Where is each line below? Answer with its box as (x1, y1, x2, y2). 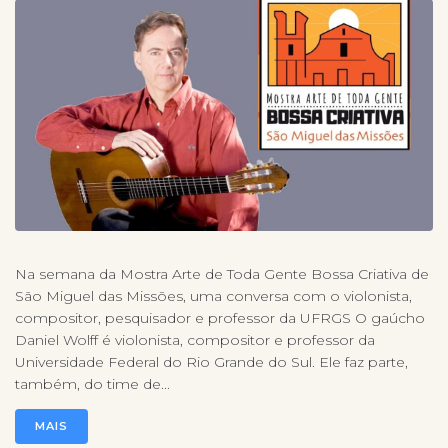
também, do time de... (15, 375, 170, 394)
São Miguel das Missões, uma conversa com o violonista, (15, 287, 412, 306)
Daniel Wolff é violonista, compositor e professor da (15, 331, 375, 350)
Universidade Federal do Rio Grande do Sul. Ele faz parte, (15, 353, 408, 372)
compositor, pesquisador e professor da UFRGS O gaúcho (15, 309, 425, 328)
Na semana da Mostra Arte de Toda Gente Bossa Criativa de (15, 265, 429, 284)
